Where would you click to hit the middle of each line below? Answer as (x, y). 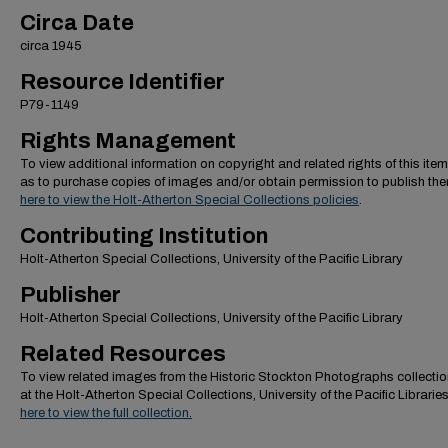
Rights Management (128, 141)
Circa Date (77, 23)
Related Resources (123, 354)
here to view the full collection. (106, 413)
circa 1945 (51, 46)
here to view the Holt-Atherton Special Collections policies (189, 200)
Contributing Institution (144, 236)
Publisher (70, 295)
